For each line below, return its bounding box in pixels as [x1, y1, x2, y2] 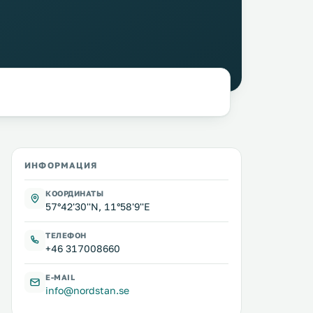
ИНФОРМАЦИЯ [24, 160, 97, 170]
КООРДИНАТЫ [45, 189, 104, 198]
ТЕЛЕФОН [45, 231, 87, 240]
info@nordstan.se [45, 284, 129, 296]
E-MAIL [45, 272, 75, 282]
